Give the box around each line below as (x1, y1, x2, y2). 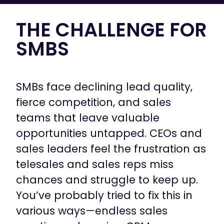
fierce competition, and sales (16, 94, 171, 109)
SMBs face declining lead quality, (16, 79, 193, 94)
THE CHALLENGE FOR (16, 16, 207, 43)
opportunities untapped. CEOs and (16, 125, 202, 140)
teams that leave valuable (16, 110, 160, 125)
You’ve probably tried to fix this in (16, 187, 193, 202)
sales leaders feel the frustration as (16, 141, 206, 156)
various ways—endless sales (16, 203, 168, 218)
